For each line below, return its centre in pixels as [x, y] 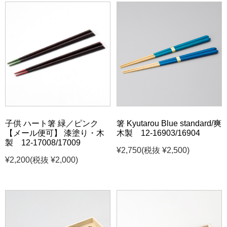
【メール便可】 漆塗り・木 [55, 133]
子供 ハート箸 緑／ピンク [52, 124]
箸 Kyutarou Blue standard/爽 [169, 124]
